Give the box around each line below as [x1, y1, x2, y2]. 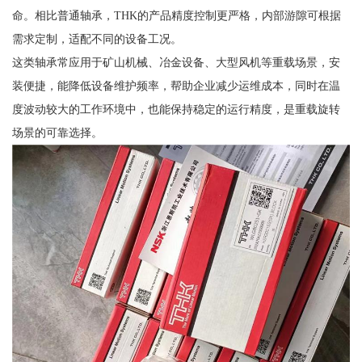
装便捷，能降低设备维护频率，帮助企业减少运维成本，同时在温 [11, 79, 340, 93]
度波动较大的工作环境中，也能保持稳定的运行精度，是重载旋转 [11, 103, 340, 116]
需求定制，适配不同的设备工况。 [11, 32, 182, 46]
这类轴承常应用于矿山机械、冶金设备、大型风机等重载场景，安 [11, 56, 340, 69]
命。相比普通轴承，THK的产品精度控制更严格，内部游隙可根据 [11, 9, 341, 23]
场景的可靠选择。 [11, 126, 103, 140]
